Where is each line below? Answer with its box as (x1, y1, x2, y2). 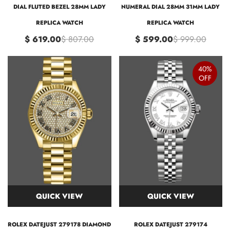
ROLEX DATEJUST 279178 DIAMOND (8, 220, 111, 228)
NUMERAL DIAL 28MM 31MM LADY (121, 2, 220, 11)
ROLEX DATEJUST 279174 (133, 220, 207, 228)
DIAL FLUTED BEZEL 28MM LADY (13, 2, 106, 11)
